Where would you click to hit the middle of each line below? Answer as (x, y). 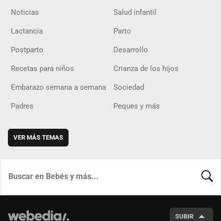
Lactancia (27, 31)
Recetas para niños (42, 68)
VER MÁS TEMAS (38, 137)
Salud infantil (135, 12)
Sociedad (129, 87)
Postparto (27, 50)
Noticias (25, 12)
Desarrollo (131, 50)
